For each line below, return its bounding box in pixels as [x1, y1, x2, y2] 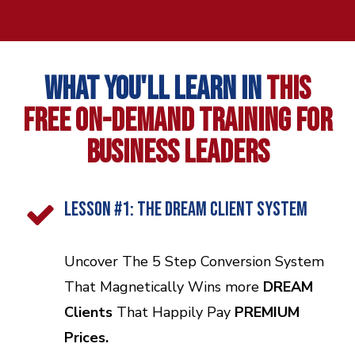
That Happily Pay [113, 303, 235, 323]
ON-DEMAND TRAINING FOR [71, 102, 332, 141]
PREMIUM [235, 303, 300, 323]
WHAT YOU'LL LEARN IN [44, 71, 266, 109]
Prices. [64, 328, 109, 348]
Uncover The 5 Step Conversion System [64, 252, 324, 272]
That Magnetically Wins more [64, 277, 263, 297]
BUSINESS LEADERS [86, 134, 269, 173]
